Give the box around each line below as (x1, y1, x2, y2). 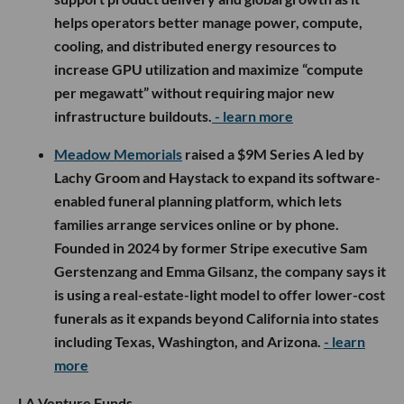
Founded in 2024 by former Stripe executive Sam (54, 238, 367, 256)
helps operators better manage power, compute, (54, 13, 363, 31)
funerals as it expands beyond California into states (54, 308, 379, 326)
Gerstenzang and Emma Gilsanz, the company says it (54, 262, 386, 280)
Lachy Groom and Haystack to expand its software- (54, 168, 381, 186)
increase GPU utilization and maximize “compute (54, 60, 363, 78)
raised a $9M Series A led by (182, 144, 364, 162)
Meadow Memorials (54, 144, 182, 162)
